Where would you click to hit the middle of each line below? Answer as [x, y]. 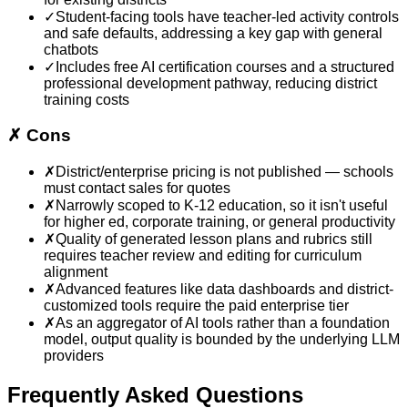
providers [74, 355]
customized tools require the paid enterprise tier [196, 305]
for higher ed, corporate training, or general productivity [219, 221]
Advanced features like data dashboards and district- [224, 289]
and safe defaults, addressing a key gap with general [213, 34]
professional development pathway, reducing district [210, 84]
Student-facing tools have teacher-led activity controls [227, 17]
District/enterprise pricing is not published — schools [224, 171]
